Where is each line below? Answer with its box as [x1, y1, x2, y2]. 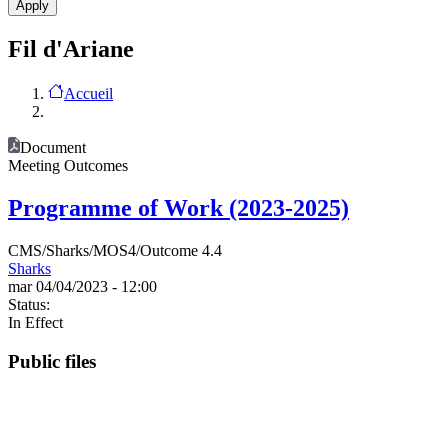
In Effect [8, 313, 63, 331]
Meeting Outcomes [8, 156, 128, 174]
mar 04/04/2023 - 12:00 [8, 277, 157, 295]
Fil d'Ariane [8, 36, 134, 63]
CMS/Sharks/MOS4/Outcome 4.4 [8, 241, 222, 259]
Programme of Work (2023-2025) [8, 194, 349, 221]
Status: [8, 295, 50, 313]
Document [20, 138, 86, 156]
